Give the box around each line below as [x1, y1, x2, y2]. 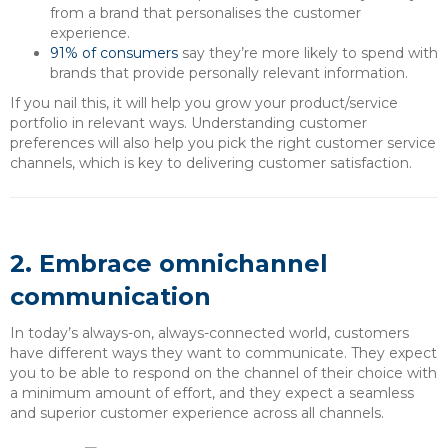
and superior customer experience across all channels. [10, 404, 384, 422]
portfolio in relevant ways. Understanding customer [10, 114, 367, 132]
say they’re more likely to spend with [178, 44, 438, 62]
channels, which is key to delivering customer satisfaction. [10, 154, 412, 172]
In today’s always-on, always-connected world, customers [10, 324, 409, 342]
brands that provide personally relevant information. [50, 64, 408, 82]
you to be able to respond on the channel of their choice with [10, 364, 437, 382]
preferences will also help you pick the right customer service [10, 134, 436, 152]
